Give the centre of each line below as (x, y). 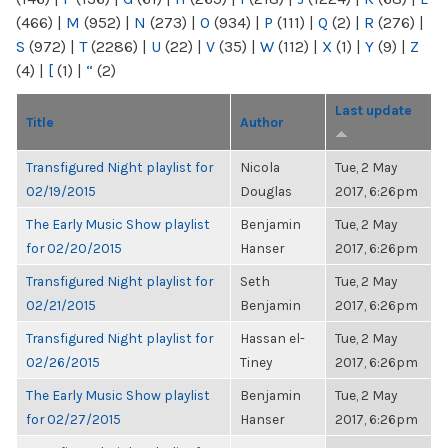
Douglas (266, 191)
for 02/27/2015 (73, 419)
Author (262, 122)
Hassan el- (272, 338)
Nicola (260, 167)
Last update (373, 110)
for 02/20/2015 (74, 248)
